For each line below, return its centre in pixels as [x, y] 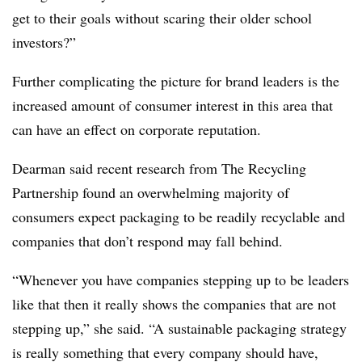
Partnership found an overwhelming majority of [151, 193]
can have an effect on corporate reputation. [137, 130]
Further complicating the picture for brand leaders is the [176, 81]
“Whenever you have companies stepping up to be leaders [181, 280]
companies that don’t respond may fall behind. [147, 241]
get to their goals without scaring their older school [162, 18]
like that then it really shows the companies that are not [174, 304]
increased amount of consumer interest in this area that [173, 105]
